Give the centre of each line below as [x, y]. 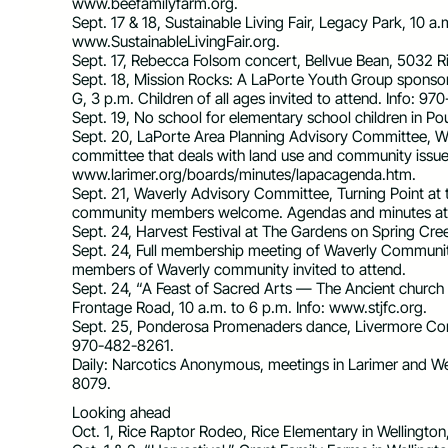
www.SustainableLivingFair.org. [176, 41]
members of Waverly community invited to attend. [239, 269]
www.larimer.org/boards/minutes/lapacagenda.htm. [244, 174]
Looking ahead [121, 413]
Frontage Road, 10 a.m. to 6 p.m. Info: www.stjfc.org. [249, 307]
